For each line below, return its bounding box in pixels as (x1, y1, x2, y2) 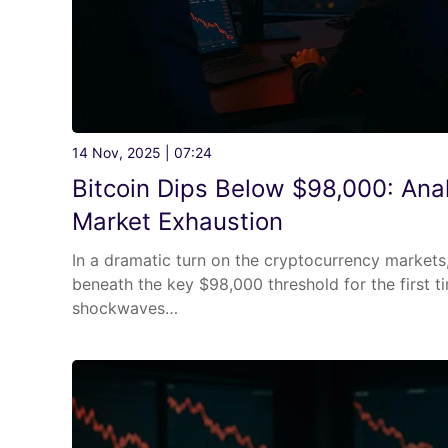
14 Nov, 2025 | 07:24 (72, 144, 212, 162)
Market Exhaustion (72, 207, 283, 237)
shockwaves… (72, 298, 178, 319)
